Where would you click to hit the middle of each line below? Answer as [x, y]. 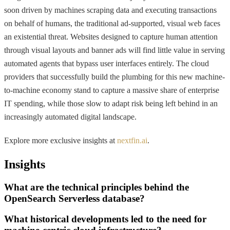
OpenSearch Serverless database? [74, 198]
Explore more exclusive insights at [61, 140]
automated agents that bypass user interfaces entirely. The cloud [107, 63]
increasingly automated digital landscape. [70, 117]
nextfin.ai [132, 140]
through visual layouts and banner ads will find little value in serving [114, 50]
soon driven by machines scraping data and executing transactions [110, 10]
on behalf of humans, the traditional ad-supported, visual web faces [112, 23]
